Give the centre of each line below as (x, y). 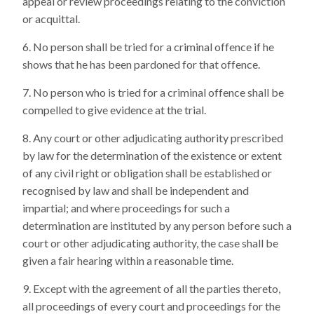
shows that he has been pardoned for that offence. (141, 64)
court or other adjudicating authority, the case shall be (150, 243)
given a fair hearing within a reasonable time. (128, 260)
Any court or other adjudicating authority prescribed (158, 138)
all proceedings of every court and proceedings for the (151, 306)
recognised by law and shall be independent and (136, 190)
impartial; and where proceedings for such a (126, 208)
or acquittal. (51, 19)
